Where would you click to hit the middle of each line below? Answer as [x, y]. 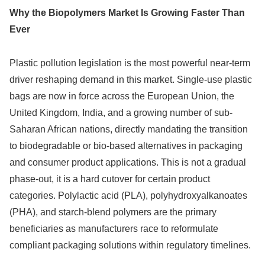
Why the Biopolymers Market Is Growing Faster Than [127, 13]
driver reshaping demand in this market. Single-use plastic [131, 80]
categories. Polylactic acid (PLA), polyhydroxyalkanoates [128, 196]
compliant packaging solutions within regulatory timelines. [130, 245]
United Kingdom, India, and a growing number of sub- [121, 113]
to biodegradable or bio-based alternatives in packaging [126, 146]
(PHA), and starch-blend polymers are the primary [113, 212]
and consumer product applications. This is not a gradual [128, 163]
